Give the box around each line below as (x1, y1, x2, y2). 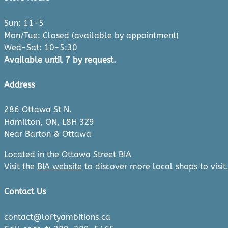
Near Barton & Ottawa (4, 129, 91, 139)
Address (4, 79, 35, 90)
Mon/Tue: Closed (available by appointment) (4, 30, 179, 40)
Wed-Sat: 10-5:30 (4, 42, 77, 52)
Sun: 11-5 (4, 18, 44, 28)
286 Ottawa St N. (4, 105, 72, 115)
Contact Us (4, 187, 46, 197)
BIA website (37, 162, 82, 172)
